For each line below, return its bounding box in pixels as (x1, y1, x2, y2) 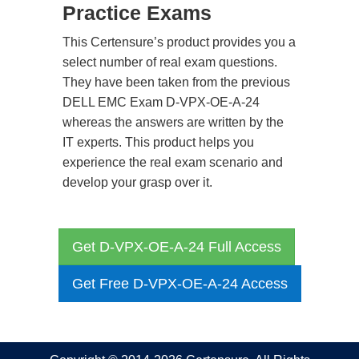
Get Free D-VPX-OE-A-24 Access (72, 276, 288, 292)
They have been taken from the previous (63, 75, 290, 89)
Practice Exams (63, 2, 212, 24)
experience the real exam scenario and (63, 155, 283, 169)
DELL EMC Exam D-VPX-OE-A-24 (63, 95, 260, 109)
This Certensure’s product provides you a (63, 35, 296, 49)
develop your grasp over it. (63, 175, 212, 189)
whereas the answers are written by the (63, 115, 284, 129)
